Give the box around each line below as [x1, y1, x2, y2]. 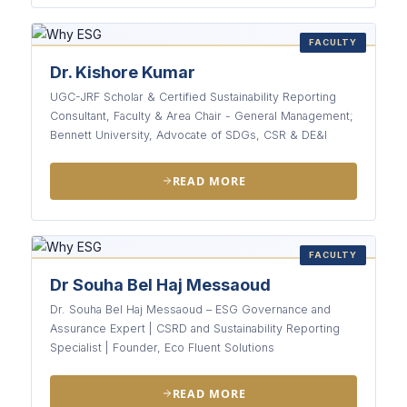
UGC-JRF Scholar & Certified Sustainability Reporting [50, 89, 336, 104]
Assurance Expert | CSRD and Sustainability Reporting [50, 321, 340, 335]
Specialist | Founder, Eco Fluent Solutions [50, 340, 274, 354]
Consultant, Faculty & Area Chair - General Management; [50, 108, 353, 123]
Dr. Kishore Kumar [50, 62, 195, 82]
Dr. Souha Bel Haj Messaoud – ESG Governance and [50, 302, 331, 316]
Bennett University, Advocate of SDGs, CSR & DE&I [50, 127, 327, 142]
